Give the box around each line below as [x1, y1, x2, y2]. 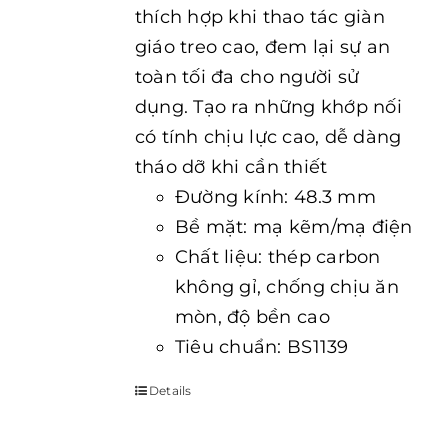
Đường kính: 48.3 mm [174, 186, 376, 208]
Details [148, 383, 192, 398]
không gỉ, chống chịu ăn [174, 276, 399, 298]
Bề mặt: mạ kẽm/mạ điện [174, 216, 413, 238]
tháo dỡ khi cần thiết [134, 156, 328, 178]
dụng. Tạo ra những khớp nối [134, 96, 403, 118]
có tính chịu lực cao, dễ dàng [134, 126, 402, 148]
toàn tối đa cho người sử [134, 66, 360, 88]
